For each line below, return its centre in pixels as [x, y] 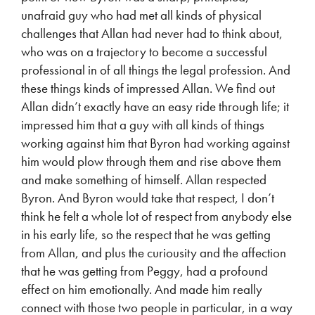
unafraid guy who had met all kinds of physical [141, 15]
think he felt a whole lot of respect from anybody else [156, 216]
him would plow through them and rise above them [151, 161]
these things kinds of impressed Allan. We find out [148, 88]
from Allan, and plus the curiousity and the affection [154, 253]
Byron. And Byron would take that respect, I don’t [148, 198]
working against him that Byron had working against [155, 143]
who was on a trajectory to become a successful [144, 52]
